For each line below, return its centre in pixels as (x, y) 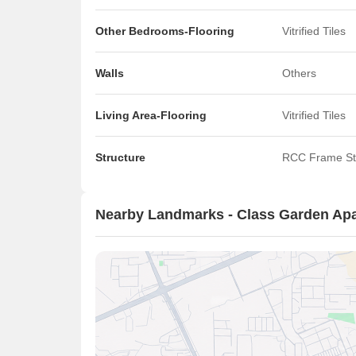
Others (299, 73)
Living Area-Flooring (151, 115)
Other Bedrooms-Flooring (165, 31)
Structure (120, 157)
